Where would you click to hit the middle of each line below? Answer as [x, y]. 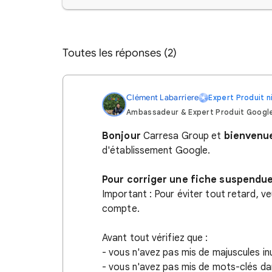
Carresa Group [175, 136]
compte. [121, 209]
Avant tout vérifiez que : [155, 238]
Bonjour [121, 136]
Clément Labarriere [163, 97]
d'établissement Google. [156, 151]
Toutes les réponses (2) [120, 53]
